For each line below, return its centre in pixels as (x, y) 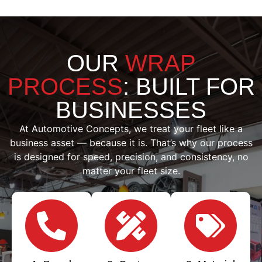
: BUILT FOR (189, 87)
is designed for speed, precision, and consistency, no (131, 157)
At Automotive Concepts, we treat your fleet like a (131, 129)
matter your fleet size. (131, 171)
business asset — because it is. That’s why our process (131, 143)
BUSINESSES (131, 110)
